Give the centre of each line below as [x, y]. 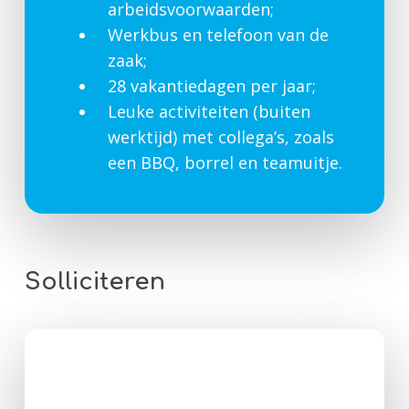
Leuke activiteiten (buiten [209, 111]
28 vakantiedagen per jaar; [211, 85]
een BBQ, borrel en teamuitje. [225, 162]
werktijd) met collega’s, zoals [220, 136]
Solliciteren [94, 282]
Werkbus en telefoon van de [218, 34]
